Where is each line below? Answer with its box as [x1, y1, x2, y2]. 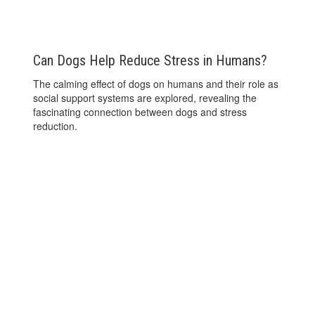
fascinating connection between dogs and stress [33, 104, 247, 119]
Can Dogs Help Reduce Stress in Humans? [33, 51, 268, 69]
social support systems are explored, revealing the [33, 90, 257, 105]
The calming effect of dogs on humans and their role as [33, 76, 279, 91]
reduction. [33, 118, 78, 133]
